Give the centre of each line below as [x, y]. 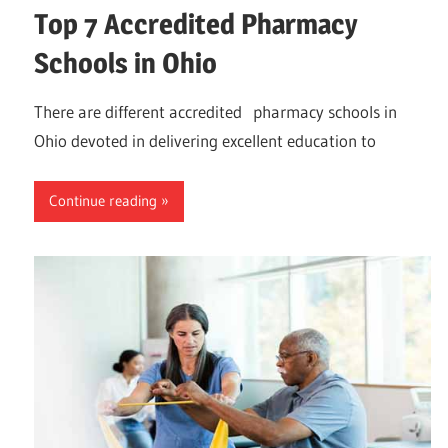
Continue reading [103, 201]
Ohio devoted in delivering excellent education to [205, 141]
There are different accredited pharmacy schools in [215, 112]
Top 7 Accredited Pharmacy [196, 24]
